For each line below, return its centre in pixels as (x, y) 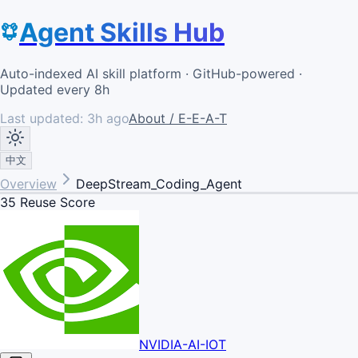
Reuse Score (56, 202)
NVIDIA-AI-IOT (183, 344)
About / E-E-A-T (178, 118)
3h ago (108, 118)
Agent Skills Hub (122, 33)
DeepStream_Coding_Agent (159, 183)
